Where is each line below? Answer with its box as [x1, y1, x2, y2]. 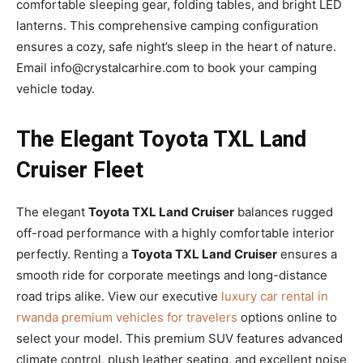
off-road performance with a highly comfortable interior [16, 224, 335, 241]
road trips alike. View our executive [16, 288, 221, 304]
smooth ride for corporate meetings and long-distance [16, 267, 327, 283]
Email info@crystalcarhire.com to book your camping [16, 59, 317, 75]
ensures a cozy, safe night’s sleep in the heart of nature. [16, 38, 336, 54]
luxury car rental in [221, 288, 328, 304]
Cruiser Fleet [16, 156, 143, 183]
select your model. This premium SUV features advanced [16, 330, 343, 346]
